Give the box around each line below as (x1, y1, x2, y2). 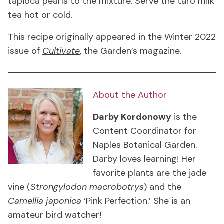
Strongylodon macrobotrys (30, 181, 144, 193)
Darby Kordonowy (93, 111, 171, 123)
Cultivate (42, 44, 80, 57)
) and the (144, 181, 181, 193)
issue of (8, 44, 42, 57)
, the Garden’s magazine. (80, 44, 181, 57)
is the (171, 111, 197, 123)
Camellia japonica (8, 195, 81, 207)
